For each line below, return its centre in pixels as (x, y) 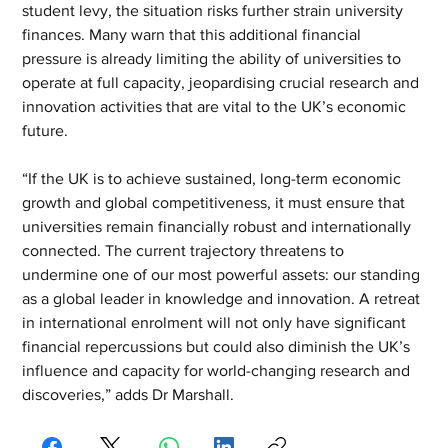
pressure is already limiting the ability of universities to (214, 58)
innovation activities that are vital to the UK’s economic (216, 106)
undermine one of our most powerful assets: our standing (223, 274)
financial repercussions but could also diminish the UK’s (218, 346)
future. (47, 130)
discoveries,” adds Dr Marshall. (128, 394)
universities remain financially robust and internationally (219, 226)
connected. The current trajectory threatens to (185, 250)
